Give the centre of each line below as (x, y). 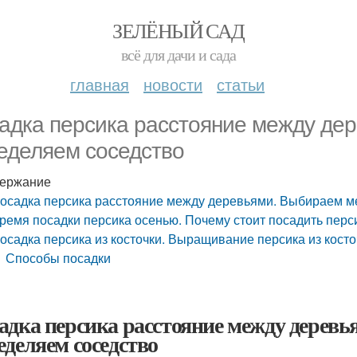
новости (173, 84)
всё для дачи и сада (178, 55)
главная (100, 84)
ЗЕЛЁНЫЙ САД (178, 30)
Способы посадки (59, 258)
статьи (241, 84)
